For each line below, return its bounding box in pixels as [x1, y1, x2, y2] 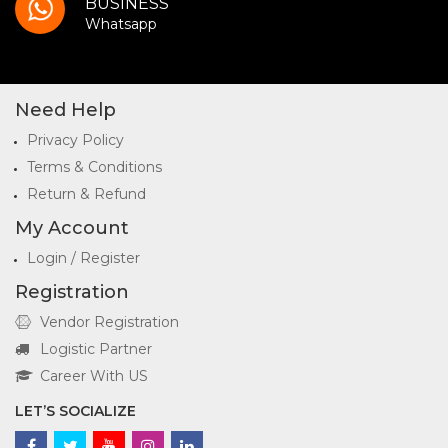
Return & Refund [27, 185, 146, 203]
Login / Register [27, 249, 140, 267]
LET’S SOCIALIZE [15, 402, 136, 420]
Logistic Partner [40, 340, 152, 358]
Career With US [40, 367, 148, 385]
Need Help [15, 99, 116, 121]
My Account [15, 217, 129, 239]
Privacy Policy [27, 131, 124, 149]
